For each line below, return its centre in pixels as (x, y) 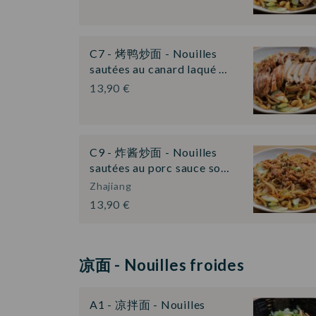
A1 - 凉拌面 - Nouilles (148, 304)
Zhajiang (111, 186)
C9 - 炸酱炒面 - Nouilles (153, 152)
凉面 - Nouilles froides (162, 265)
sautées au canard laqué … (159, 68)
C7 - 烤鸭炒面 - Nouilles (153, 53)
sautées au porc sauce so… (160, 168)
